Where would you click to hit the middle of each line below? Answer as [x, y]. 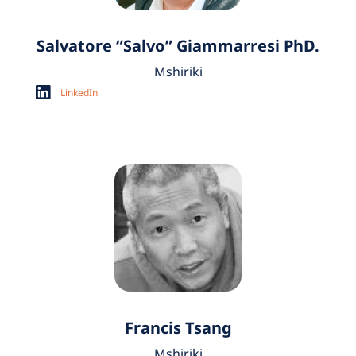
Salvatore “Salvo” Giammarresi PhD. [178, 46]
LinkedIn [79, 92]
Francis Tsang [178, 328]
